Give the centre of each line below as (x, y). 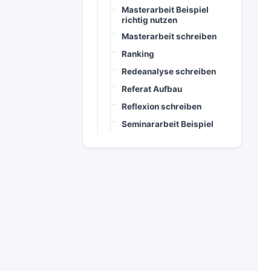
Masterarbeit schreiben (169, 36)
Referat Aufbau (152, 89)
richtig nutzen (150, 20)
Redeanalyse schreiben (169, 71)
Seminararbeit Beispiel (168, 124)
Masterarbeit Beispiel (165, 10)
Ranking (138, 54)
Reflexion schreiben (162, 107)
